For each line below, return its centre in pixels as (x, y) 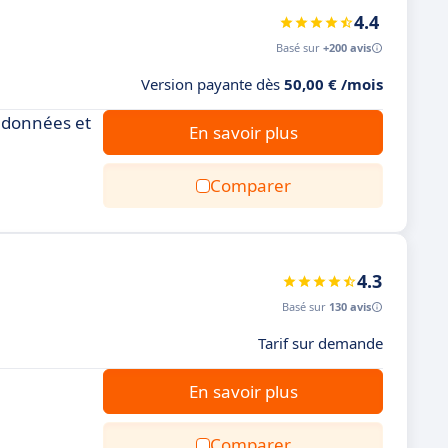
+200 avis (347, 47)
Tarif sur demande (320, 343)
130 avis (350, 306)
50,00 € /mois (333, 84)
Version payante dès (212, 84)
